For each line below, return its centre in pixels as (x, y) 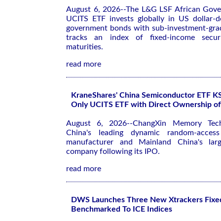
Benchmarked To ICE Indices (122, 209)
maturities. (85, 47)
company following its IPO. (113, 151)
